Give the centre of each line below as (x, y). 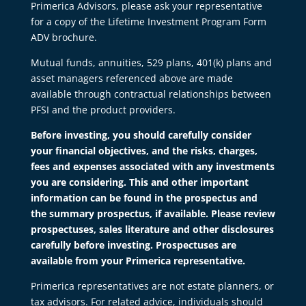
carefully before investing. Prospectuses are (133, 245)
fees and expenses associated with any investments (152, 166)
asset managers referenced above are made (131, 78)
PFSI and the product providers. (103, 109)
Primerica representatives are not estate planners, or (152, 286)
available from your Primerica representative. (138, 260)
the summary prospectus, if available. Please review (153, 213)
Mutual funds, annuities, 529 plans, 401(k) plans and (151, 62)
